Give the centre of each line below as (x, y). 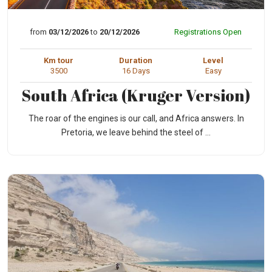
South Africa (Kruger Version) (136, 96)
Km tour (59, 61)
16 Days (136, 71)
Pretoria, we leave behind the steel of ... (136, 133)
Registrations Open (208, 32)
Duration (136, 61)
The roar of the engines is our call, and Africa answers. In (136, 119)
